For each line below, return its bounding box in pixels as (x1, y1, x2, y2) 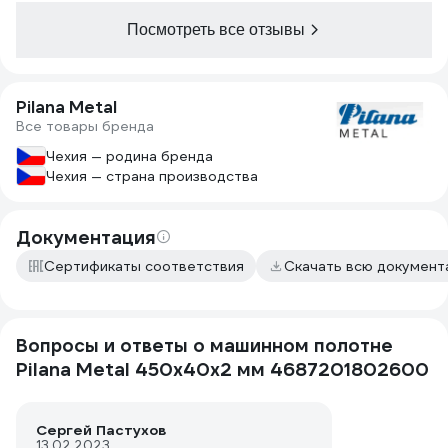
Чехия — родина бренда (46, 147, 213, 165)
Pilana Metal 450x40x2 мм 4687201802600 (16, 358, 429, 381)
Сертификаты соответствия (44, 257, 244, 275)
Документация (16, 226, 156, 249)
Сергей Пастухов (36, 421, 166, 439)
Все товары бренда (16, 117, 154, 135)
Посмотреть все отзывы (127, 21, 305, 38)
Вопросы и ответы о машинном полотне (16, 334, 393, 357)
